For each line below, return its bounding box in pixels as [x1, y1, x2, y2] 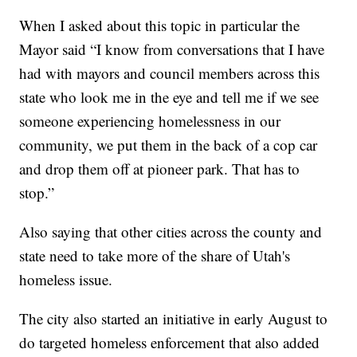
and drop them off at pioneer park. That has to [19, 159, 300, 179]
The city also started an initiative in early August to [19, 308, 328, 329]
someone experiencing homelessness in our [19, 111, 281, 131]
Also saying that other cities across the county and [19, 222, 323, 242]
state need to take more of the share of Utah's [19, 245, 291, 266]
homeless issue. [19, 269, 113, 290]
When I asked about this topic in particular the [19, 15, 300, 36]
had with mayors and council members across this [19, 63, 320, 84]
